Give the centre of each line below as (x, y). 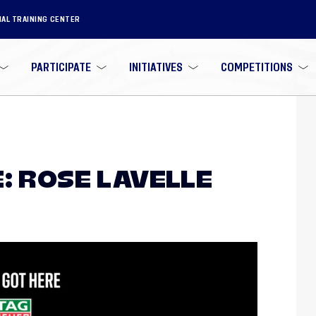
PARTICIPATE (61, 67)
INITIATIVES (156, 67)
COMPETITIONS (256, 67)
